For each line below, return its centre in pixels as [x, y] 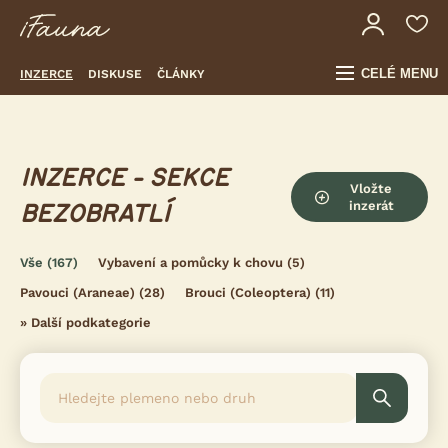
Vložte [371, 188]
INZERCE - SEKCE [124, 178]
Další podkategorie [91, 322]
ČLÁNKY [181, 73]
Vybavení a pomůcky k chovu [190, 262]
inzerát [371, 205]
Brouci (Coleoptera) [248, 292]
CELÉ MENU [399, 73]
